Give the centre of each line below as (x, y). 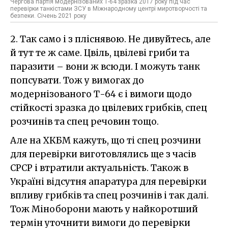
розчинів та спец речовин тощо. (84, 122)
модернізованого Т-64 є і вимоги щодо (101, 94)
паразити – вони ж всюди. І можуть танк (105, 67)
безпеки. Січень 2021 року (48, 16)
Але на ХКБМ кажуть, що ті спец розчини (106, 141)
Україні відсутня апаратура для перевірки (108, 182)
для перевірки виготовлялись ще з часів (103, 154)
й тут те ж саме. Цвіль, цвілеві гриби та (100, 53)
